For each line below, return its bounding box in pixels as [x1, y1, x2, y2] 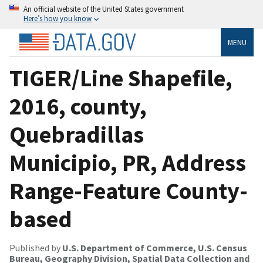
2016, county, [9, 91, 147, 121]
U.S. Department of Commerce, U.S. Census [62, 241, 247, 254]
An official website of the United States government [23, 4, 184, 14]
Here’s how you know [23, 14, 92, 23]
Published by [9, 241, 62, 254]
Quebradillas [9, 119, 144, 149]
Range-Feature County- [9, 176, 248, 205]
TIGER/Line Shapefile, [9, 63, 232, 93]
